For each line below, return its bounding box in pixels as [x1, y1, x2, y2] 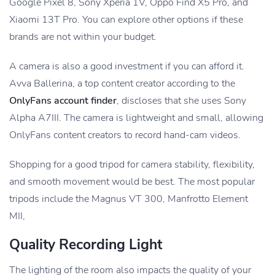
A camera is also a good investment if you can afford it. [9, 59, 244, 73]
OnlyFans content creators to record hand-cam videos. [9, 128, 241, 142]
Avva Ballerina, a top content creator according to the [9, 76, 235, 90]
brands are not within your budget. [9, 29, 157, 44]
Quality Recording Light [9, 234, 162, 254]
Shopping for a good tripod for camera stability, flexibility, [9, 157, 255, 171]
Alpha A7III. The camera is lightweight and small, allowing [9, 110, 263, 125]
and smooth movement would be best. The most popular [9, 174, 255, 188]
